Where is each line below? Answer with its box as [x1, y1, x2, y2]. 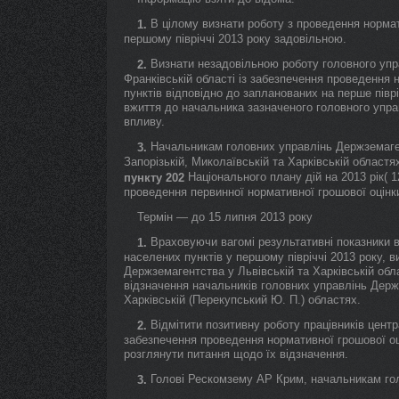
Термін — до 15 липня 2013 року [137, 210, 313, 224]
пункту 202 [124, 171, 184, 184]
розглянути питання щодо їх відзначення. [124, 347, 348, 361]
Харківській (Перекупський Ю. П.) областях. [124, 293, 361, 306]
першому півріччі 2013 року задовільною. [124, 32, 346, 45]
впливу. [124, 115, 165, 128]
